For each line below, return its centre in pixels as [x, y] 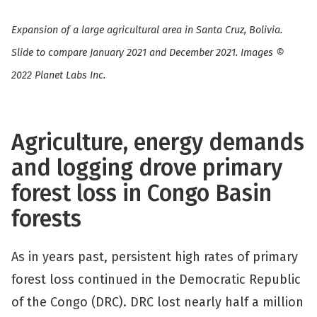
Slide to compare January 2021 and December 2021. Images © [148, 53]
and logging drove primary [147, 168]
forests [46, 219]
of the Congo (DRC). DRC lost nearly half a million [157, 302]
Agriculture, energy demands [158, 142]
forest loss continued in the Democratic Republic [156, 279]
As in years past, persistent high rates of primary [155, 257]
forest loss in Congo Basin [142, 193]
